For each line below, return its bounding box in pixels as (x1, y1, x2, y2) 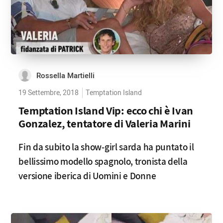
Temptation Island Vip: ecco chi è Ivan (18, 103, 194, 117)
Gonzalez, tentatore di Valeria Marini (18, 116, 191, 130)
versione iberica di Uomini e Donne (18, 169, 156, 182)
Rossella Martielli (36, 70, 95, 81)
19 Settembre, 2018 (18, 88, 79, 98)
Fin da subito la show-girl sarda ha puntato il (18, 140, 194, 153)
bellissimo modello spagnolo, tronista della (18, 155, 188, 168)
